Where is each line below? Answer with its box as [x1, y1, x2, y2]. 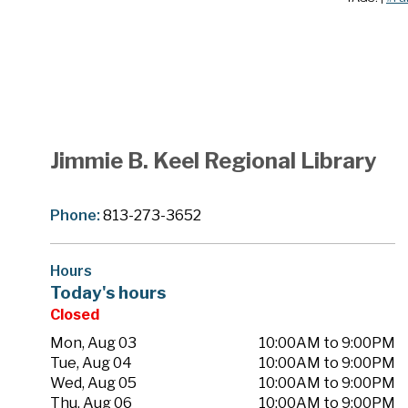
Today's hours [50, 282, 166, 304]
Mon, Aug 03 [50, 334, 138, 352]
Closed [50, 306, 99, 324]
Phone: [50, 207, 103, 225]
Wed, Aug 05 [50, 374, 138, 393]
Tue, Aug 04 [50, 354, 133, 372]
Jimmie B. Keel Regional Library [50, 148, 377, 175]
